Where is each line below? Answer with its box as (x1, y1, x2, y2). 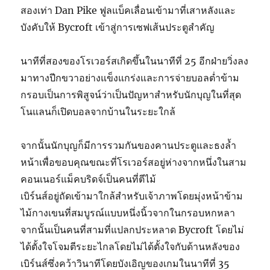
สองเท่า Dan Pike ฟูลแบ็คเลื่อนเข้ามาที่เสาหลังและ (20, 4, 236, 17)
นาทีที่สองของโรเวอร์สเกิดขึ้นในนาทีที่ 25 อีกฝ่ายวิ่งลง (20, 55, 249, 67)
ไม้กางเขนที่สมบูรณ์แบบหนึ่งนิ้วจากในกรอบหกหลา (20, 207, 236, 219)
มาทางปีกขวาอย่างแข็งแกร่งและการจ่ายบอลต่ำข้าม (20, 72, 240, 84)
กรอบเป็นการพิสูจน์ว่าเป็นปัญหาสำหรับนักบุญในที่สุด (20, 89, 242, 101)
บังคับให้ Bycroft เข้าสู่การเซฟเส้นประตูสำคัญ (20, 21, 215, 34)
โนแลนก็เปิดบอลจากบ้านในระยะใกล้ (20, 105, 176, 118)
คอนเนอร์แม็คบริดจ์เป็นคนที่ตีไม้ (20, 173, 157, 186)
